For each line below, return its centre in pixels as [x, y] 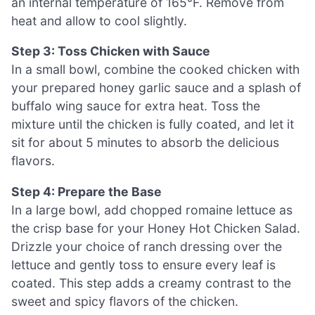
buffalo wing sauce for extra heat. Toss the [136, 106]
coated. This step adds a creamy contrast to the [151, 283]
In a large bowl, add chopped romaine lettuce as [152, 210]
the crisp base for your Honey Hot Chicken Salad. [156, 228]
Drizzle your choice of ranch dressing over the [147, 246]
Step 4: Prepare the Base [86, 191]
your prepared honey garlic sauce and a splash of [156, 88]
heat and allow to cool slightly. [99, 20]
